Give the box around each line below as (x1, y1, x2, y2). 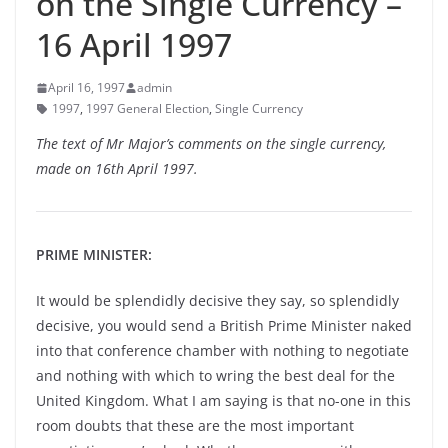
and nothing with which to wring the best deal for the (36, 366, 395, 385)
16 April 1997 (36, 23, 232, 66)
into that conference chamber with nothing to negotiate (36, 341, 409, 360)
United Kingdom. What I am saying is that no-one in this (36, 391, 411, 410)
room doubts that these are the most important (36, 416, 354, 435)
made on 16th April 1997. (36, 159, 198, 178)
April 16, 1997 (48, 79, 125, 96)
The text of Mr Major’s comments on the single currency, (36, 134, 386, 153)
